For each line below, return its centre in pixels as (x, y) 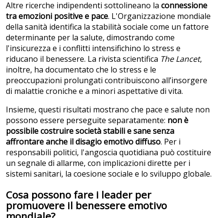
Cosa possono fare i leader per (79, 195)
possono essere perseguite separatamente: (87, 120)
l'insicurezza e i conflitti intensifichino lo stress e (93, 48)
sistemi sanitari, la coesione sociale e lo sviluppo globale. (109, 174)
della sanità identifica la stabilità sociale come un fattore (107, 27)
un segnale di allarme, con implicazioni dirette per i (98, 163)
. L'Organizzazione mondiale (159, 16)
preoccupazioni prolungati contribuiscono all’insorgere (107, 81)
